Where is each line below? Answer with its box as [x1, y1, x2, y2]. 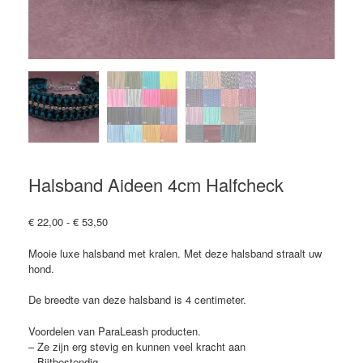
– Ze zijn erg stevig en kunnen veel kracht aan [28, 338, 246, 354]
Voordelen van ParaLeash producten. [28, 322, 201, 339]
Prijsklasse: [107, 213, 162, 229]
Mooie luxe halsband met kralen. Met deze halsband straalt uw [28, 245, 322, 261]
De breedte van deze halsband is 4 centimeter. [28, 292, 246, 308]
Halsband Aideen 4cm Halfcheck [28, 172, 284, 198]
